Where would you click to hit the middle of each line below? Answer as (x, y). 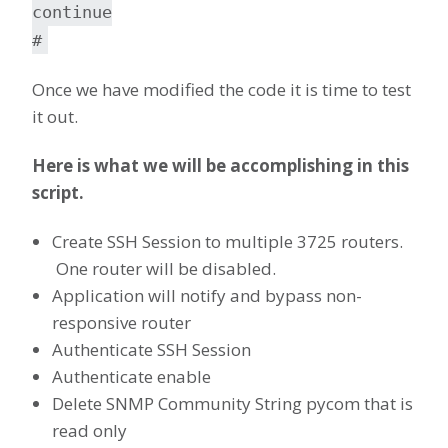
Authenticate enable (131, 377)
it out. (55, 117)
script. (58, 193)
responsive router (121, 323)
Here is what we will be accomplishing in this (220, 166)
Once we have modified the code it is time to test (221, 90)
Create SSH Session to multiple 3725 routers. (227, 242)
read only (89, 431)
